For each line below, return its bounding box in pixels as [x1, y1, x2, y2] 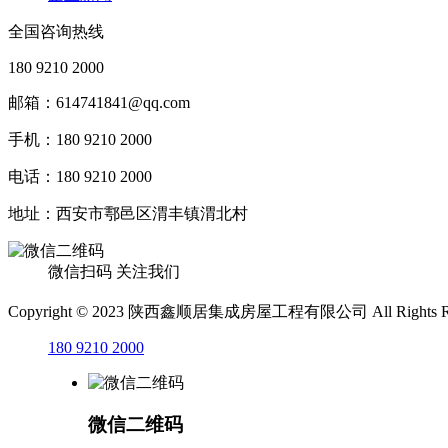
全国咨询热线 [8, 22, 104, 40]
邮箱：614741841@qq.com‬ [8, 93, 190, 111]
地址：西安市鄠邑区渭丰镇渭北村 [8, 204, 248, 222]
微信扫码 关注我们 [48, 262, 180, 280]
